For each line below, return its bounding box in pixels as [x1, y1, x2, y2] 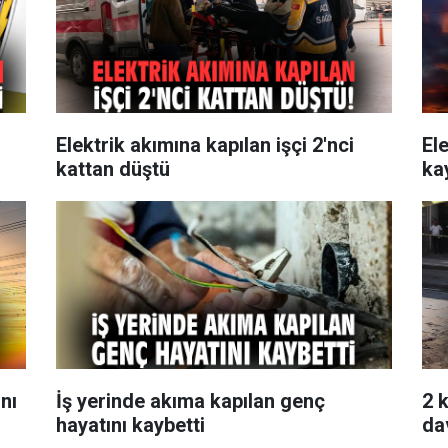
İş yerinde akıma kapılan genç [55, 388, 325, 413]
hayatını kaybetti [55, 412, 205, 437]
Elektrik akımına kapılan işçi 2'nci [55, 132, 354, 157]
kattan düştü [55, 156, 170, 181]
